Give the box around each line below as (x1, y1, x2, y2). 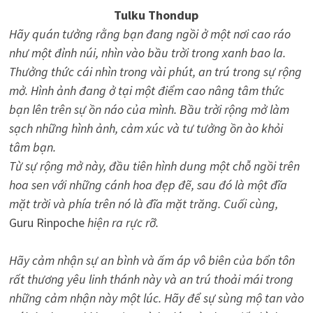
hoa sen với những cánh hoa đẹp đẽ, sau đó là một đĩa (8, 176, 287, 193)
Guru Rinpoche (8, 214, 85, 231)
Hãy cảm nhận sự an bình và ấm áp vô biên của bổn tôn (8, 252, 295, 268)
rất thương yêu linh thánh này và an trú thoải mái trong (8, 270, 293, 287)
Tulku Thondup (114, 6, 199, 23)
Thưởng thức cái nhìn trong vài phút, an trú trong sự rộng (8, 63, 302, 80)
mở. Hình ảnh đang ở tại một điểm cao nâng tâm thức (8, 82, 284, 99)
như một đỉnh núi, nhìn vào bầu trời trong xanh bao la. (8, 44, 286, 61)
